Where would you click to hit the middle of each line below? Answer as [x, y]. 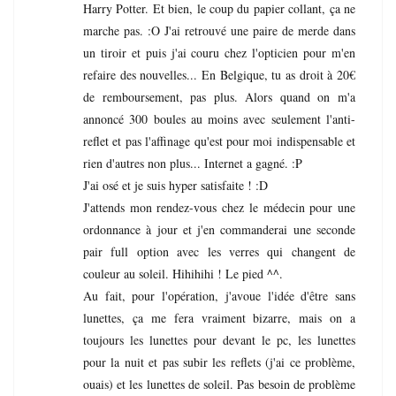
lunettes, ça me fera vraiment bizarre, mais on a [219, 317]
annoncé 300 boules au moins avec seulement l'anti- [219, 118]
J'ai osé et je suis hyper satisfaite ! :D [175, 185]
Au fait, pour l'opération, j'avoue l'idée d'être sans [219, 295]
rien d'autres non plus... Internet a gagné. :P [193, 163]
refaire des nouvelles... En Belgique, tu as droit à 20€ [219, 74]
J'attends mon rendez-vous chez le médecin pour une [219, 207]
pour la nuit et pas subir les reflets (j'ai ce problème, [219, 362]
